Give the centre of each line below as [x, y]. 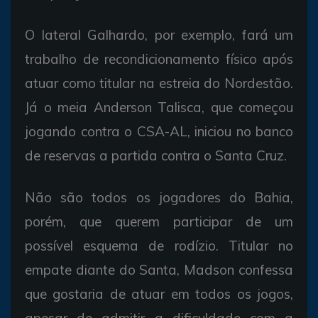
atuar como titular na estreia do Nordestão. [159, 83]
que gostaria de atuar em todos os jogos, [159, 294]
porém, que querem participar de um [159, 221]
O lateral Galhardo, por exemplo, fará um [159, 34]
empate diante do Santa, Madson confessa [159, 269]
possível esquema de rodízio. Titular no [159, 245]
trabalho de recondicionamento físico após [159, 59]
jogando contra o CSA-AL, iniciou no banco [159, 131]
